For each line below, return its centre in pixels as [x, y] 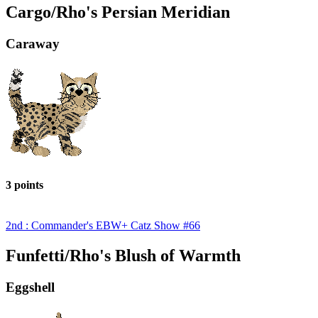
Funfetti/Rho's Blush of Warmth [123, 256]
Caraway [33, 44]
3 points [24, 185]
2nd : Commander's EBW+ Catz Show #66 [103, 226]
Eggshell [30, 287]
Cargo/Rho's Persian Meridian [118, 12]
